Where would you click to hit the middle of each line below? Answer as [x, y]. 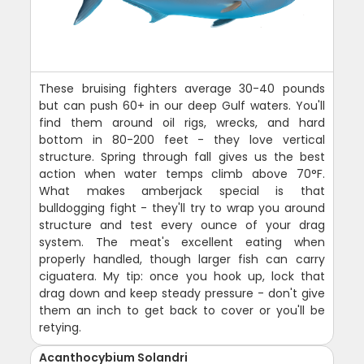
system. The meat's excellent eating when [182, 243]
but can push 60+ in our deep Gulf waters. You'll [182, 106]
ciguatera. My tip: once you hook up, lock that [182, 277]
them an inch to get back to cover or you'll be [182, 311]
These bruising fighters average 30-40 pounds [182, 89]
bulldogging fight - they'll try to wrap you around [182, 208]
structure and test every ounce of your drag [182, 225]
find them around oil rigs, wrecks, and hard [182, 123]
